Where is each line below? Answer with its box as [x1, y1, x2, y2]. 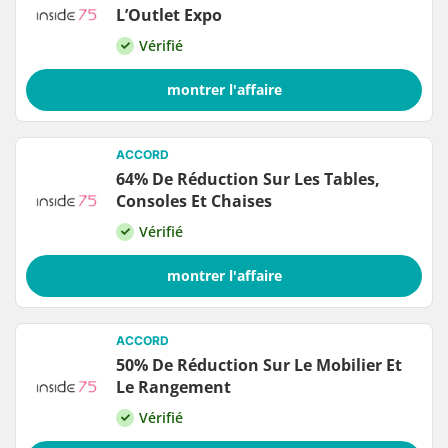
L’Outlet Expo [116, 4, 222, 27]
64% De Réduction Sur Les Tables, [116, 168, 380, 191]
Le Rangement [116, 376, 231, 399]
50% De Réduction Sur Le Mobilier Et [116, 354, 402, 377]
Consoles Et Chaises [116, 190, 272, 213]
